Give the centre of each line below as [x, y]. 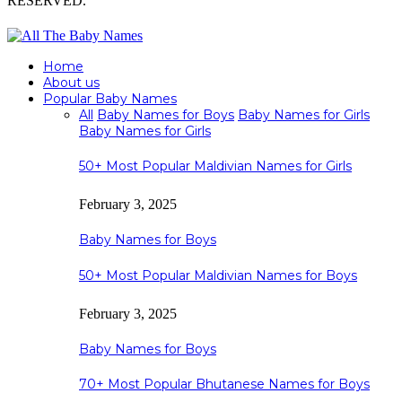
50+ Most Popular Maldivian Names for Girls [215, 166]
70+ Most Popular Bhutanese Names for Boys [224, 385]
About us [71, 82]
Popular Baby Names [110, 98]
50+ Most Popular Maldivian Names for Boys [218, 275]
